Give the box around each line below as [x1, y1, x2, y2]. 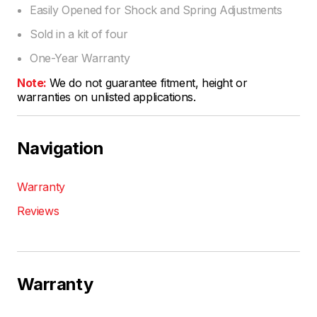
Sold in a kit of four [30, 27, 128, 42]
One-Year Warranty [30, 51, 130, 66]
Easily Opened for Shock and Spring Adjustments [30, 3, 282, 18]
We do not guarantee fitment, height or [49, 76, 248, 91]
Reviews [17, 204, 59, 219]
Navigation [17, 138, 103, 159]
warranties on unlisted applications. [17, 90, 196, 105]
